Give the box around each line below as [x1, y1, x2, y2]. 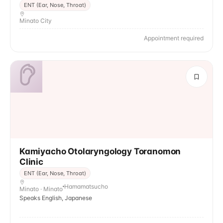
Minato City [19, 17, 52, 24]
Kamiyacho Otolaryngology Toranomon [19, 146, 181, 156]
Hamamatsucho [64, 182, 108, 190]
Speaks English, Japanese [19, 194, 92, 202]
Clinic [19, 157, 43, 167]
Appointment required [144, 34, 204, 42]
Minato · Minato [19, 185, 63, 193]
